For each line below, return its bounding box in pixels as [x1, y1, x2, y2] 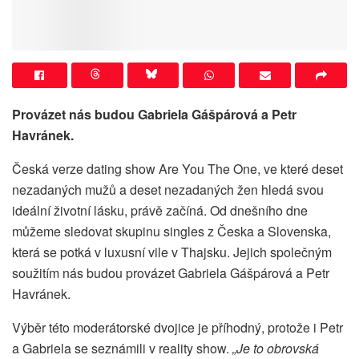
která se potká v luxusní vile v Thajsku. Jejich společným [12, 242, 332, 261]
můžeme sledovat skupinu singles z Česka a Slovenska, [12, 221, 331, 240]
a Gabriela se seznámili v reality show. [12, 338, 232, 357]
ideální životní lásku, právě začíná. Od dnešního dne [12, 200, 308, 220]
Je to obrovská [236, 338, 319, 357]
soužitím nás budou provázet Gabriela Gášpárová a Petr [12, 263, 329, 282]
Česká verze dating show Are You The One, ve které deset [12, 159, 343, 178]
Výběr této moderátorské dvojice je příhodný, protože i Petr [12, 317, 343, 337]
